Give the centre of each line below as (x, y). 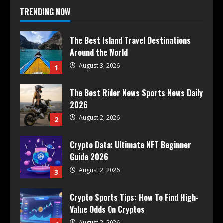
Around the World (99, 53)
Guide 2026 (89, 157)
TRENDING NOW (45, 12)
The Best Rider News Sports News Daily (136, 93)
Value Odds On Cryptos (107, 209)
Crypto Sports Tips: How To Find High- (134, 197)
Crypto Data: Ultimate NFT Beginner (130, 145)
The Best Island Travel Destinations (130, 41)
